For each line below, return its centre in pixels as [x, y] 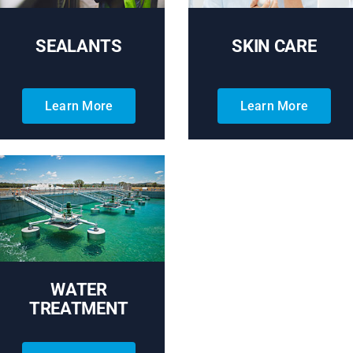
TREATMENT [79, 309]
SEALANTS [79, 46]
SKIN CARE [274, 46]
